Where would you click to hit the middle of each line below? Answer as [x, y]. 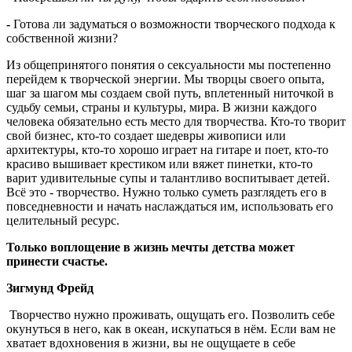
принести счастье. [57, 261]
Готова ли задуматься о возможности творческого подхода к [174, 24]
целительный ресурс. [63, 220]
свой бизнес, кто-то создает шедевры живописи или [146, 135]
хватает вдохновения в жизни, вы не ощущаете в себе [151, 343]
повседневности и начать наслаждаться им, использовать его [170, 206]
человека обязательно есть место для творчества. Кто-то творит [176, 121]
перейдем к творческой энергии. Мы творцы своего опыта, [165, 79]
